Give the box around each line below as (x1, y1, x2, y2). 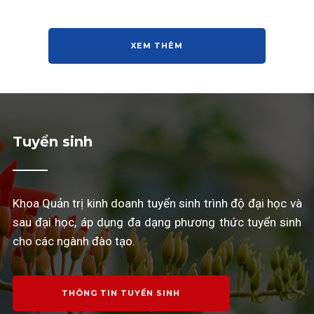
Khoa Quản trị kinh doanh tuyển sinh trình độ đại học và (12, 196, 302, 211)
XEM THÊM (131, 41, 183, 51)
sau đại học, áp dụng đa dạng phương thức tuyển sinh (12, 215, 302, 230)
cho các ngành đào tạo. (12, 234, 135, 249)
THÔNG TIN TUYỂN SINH (62, 288, 180, 299)
